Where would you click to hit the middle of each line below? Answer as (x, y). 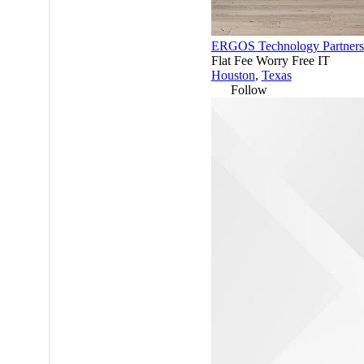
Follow (249, 89)
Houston (233, 75)
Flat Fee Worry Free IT (270, 60)
